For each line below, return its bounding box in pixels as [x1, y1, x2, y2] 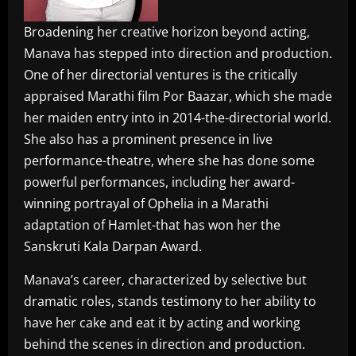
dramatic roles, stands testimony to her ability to [24, 292, 316, 311]
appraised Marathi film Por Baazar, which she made [24, 87, 332, 106]
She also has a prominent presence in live [24, 130, 273, 149]
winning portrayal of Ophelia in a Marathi [24, 195, 269, 213]
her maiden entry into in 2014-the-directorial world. [24, 109, 331, 127]
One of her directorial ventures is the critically [24, 66, 297, 84]
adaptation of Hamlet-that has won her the [24, 216, 281, 234]
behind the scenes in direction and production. [24, 335, 305, 354]
